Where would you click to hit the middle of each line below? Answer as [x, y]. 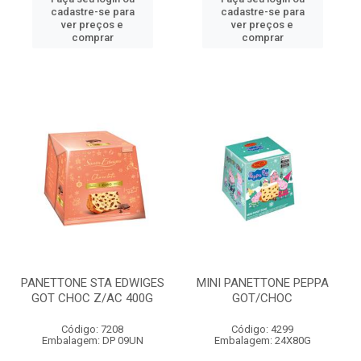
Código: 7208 [92, 329]
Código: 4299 [262, 329]
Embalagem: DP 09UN [92, 340]
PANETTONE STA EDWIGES [92, 283]
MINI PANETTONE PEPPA [262, 283]
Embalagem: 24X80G [262, 340]
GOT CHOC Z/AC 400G [92, 298]
